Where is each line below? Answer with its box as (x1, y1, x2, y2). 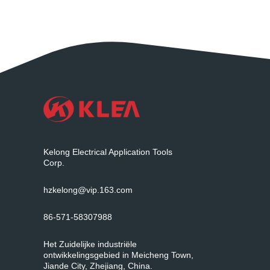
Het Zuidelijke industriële (43, 239, 137, 250)
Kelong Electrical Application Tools (43, 147, 172, 157)
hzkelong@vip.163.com (43, 185, 133, 195)
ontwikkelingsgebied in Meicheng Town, (43, 250, 193, 260)
